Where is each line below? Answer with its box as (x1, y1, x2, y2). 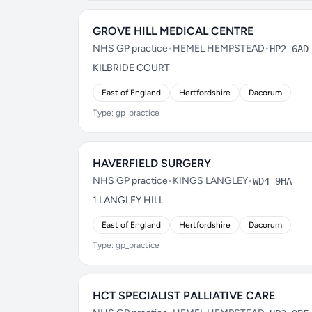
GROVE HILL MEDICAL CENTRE (93, 24, 253, 38)
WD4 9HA (253, 175, 292, 187)
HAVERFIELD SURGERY (93, 157, 211, 170)
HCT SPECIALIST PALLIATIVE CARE (93, 289, 275, 302)
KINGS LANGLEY (173, 175, 248, 187)
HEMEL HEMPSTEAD (173, 42, 265, 54)
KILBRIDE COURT (93, 62, 170, 74)
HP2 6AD (270, 43, 309, 54)
